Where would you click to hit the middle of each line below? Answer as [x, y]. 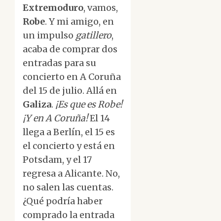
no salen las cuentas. [68, 187]
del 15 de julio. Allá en [70, 91]
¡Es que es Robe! [89, 105]
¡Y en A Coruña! [55, 118]
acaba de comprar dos [70, 49]
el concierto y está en [69, 146]
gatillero [93, 36]
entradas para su [59, 63]
